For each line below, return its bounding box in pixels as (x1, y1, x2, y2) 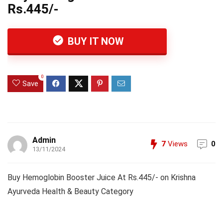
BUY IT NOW (65, 35, 124, 47)
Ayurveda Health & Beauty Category (7, 187, 133, 197)
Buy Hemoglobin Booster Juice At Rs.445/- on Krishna (7, 173, 196, 183)
